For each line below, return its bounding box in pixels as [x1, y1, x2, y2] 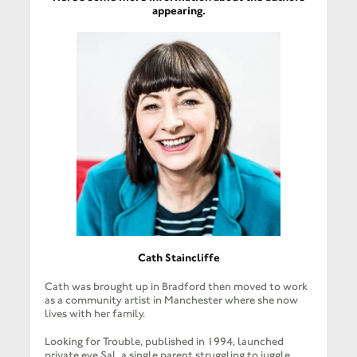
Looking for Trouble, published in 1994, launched [44, 334, 284, 348]
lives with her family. [44, 306, 145, 320]
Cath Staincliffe [137, 251, 220, 265]
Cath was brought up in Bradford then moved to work [44, 279, 308, 293]
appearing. [151, 3, 206, 18]
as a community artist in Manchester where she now [44, 292, 298, 307]
